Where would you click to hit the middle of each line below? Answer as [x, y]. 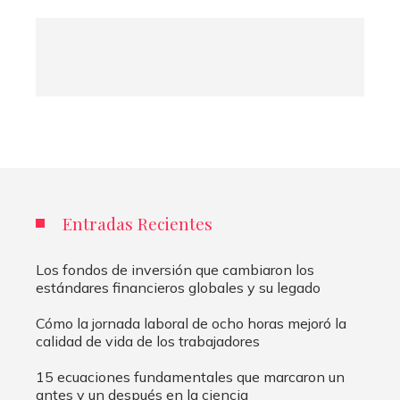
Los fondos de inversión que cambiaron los [175, 270]
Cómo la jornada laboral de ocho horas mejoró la [191, 323]
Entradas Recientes [137, 223]
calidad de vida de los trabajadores [148, 341]
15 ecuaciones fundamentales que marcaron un [190, 377]
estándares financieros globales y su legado [178, 287]
